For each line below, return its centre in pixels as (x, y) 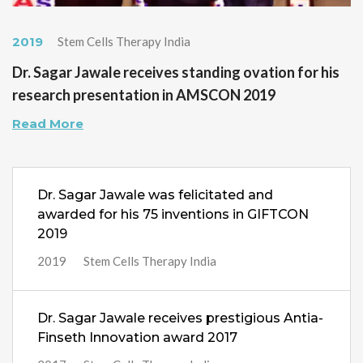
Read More (48, 124)
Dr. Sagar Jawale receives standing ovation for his (176, 73)
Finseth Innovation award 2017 (137, 338)
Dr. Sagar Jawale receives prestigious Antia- (180, 318)
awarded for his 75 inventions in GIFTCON (173, 215)
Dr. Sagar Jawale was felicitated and (155, 195)
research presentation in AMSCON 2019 (144, 95)
